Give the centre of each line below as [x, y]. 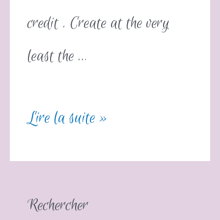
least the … [58, 56]
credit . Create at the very [99, 24]
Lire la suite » [68, 118]
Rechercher [58, 206]
